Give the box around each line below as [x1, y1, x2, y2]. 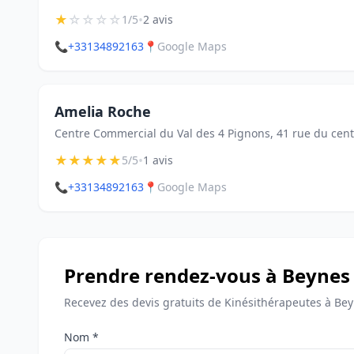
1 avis [143, 153, 173, 168]
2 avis [143, 12, 173, 27]
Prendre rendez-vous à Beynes [64, 262, 350, 288]
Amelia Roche [55, 102, 151, 121]
